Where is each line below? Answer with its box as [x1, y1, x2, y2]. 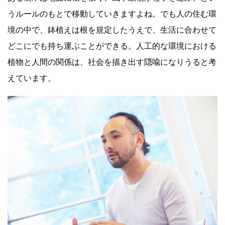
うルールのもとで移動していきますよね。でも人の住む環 [8, 9, 216, 19]
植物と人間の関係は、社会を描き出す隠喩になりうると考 [8, 57, 216, 67]
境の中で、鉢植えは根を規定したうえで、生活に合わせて [8, 25, 216, 35]
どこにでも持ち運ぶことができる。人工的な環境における [8, 41, 216, 51]
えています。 [8, 73, 56, 83]
